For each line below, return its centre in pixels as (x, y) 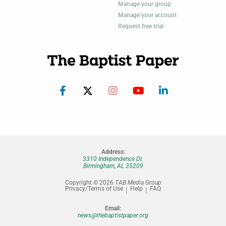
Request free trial (141, 26)
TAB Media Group (138, 182)
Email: (113, 208)
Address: (113, 152)
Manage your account (147, 15)
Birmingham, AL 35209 (113, 166)
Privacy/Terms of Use (94, 188)
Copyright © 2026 (90, 182)
